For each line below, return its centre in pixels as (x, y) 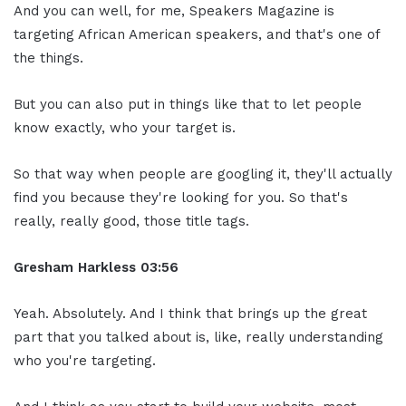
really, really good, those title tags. (131, 221)
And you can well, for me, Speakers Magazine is (174, 10)
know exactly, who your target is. (125, 127)
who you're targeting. (85, 360)
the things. (48, 58)
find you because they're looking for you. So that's (181, 197)
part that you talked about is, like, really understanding (198, 337)
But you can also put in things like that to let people (188, 104)
